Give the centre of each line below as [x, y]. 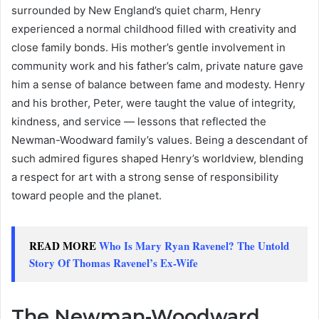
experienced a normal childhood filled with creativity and [154, 28]
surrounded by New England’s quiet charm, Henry [136, 10]
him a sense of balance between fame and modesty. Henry [158, 84]
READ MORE [64, 245]
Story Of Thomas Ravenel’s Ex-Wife [114, 262]
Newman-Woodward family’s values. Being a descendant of [159, 140]
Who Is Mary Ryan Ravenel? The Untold [194, 245]
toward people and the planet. [87, 195]
